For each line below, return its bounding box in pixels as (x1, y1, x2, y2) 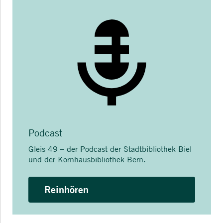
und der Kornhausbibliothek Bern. (28, 154, 146, 164)
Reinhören (44, 183, 89, 196)
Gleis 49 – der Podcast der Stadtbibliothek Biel (28, 143, 192, 154)
